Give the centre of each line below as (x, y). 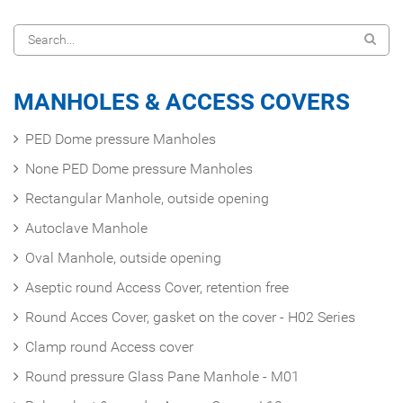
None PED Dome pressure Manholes (139, 168)
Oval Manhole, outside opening (123, 257)
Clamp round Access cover (109, 346)
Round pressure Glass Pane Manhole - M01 (162, 376)
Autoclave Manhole (86, 228)
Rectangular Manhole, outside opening (147, 198)
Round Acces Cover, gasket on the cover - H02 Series (190, 317)
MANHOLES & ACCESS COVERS (182, 101)
